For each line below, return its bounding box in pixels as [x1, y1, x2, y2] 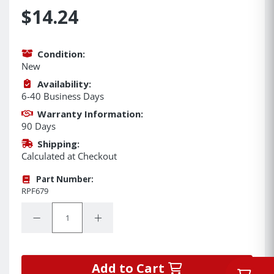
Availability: [37, 77, 91, 90]
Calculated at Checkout [21, 149, 117, 162]
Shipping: [37, 137, 80, 150]
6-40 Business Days [21, 89, 104, 102]
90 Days [21, 119, 56, 132]
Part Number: [35, 173, 94, 185]
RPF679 [21, 185, 48, 196]
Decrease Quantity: [32, 209, 111, 221]
